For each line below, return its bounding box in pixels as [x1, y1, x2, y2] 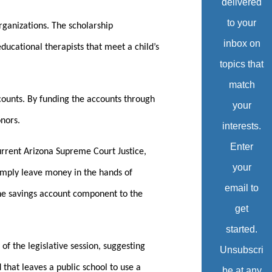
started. [226, 224, 258, 235]
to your [227, 18, 257, 29]
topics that [220, 59, 264, 70]
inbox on [223, 38, 260, 49]
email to [225, 183, 259, 194]
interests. [222, 121, 262, 132]
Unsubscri [220, 245, 264, 256]
